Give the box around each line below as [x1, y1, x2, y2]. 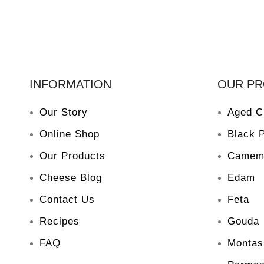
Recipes [39, 215, 80, 227]
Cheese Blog [39, 171, 102, 183]
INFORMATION [29, 77, 111, 91]
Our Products [39, 150, 105, 161]
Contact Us [39, 193, 95, 205]
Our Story [39, 106, 88, 118]
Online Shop [39, 128, 100, 140]
